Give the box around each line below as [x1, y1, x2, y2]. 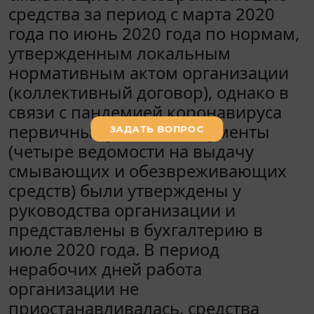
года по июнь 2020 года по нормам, [8, 22, 299, 46]
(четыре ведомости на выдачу [8, 139, 254, 163]
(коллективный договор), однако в [8, 81, 289, 104]
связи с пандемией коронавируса [8, 100, 282, 124]
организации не [8, 277, 139, 301]
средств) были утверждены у [8, 179, 241, 203]
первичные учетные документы [8, 120, 270, 144]
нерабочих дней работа [8, 257, 202, 281]
